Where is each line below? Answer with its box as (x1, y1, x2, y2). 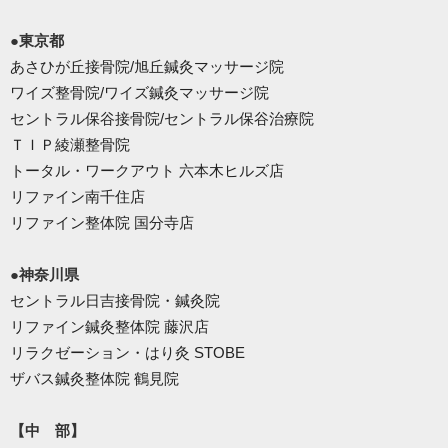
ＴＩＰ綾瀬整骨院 (10, 136, 130, 154)
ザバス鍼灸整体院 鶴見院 (10, 370, 179, 388)
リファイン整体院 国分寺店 (10, 214, 194, 232)
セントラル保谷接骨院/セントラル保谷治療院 (10, 110, 314, 128)
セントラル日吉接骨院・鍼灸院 (10, 292, 220, 310)
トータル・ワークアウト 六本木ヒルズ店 (10, 162, 284, 180)
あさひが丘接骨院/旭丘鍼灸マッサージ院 (10, 58, 284, 76)
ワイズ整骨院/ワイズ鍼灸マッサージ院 (10, 84, 269, 102)
